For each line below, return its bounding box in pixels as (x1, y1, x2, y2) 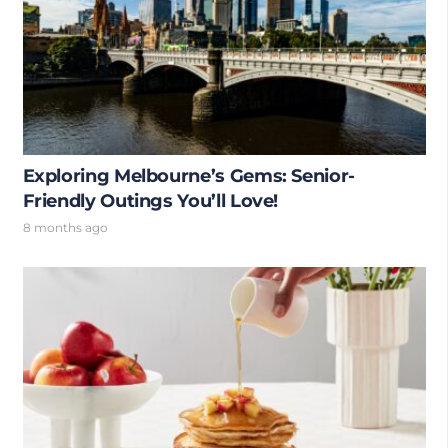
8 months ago (22, 220, 108, 236)
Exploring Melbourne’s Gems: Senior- (22, 164, 355, 187)
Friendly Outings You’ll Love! (22, 189, 279, 212)
